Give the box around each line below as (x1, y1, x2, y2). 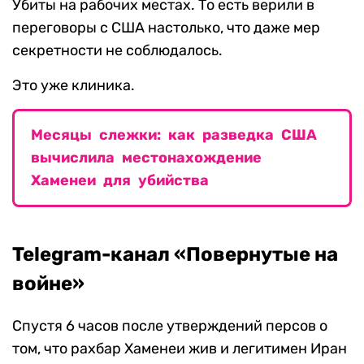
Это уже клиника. (12, 76, 135, 95)
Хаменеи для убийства (31, 171, 209, 190)
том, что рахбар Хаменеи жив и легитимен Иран (12, 340, 347, 358)
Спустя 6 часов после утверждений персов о (12, 317, 327, 336)
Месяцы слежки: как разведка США (31, 126, 317, 145)
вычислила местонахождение (31, 149, 262, 167)
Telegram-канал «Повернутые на (12, 243, 338, 266)
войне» (12, 272, 84, 296)
